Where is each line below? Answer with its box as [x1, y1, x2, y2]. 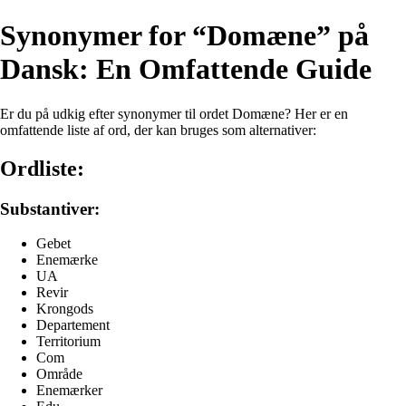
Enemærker [36, 382, 102, 399]
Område [36, 366, 82, 382]
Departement [36, 317, 110, 333]
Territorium [36, 333, 101, 350]
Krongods [36, 301, 93, 317]
